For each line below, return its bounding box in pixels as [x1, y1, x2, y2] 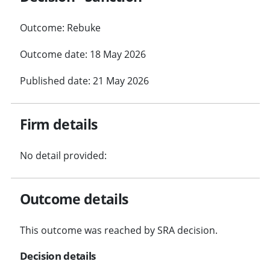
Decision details [19, 248, 96, 263]
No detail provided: [19, 148, 107, 162]
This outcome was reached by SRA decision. [19, 223, 218, 237]
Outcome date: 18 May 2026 [19, 47, 146, 61]
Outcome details [19, 189, 128, 209]
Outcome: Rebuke [19, 20, 101, 34]
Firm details [19, 114, 98, 134]
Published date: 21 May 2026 [19, 74, 149, 87]
